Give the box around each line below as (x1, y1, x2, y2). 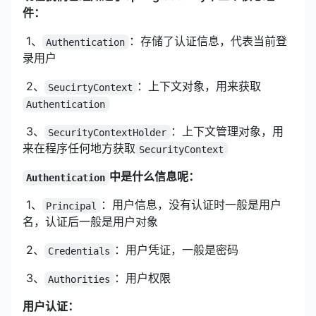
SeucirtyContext (48, 81, 133, 93)
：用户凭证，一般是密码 (114, 243, 238, 257)
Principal (46, 200, 97, 212)
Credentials (48, 245, 111, 257)
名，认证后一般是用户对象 (23, 214, 158, 229)
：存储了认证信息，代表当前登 (128, 34, 287, 49)
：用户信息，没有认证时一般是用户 (100, 197, 281, 212)
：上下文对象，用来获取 (136, 79, 261, 94)
